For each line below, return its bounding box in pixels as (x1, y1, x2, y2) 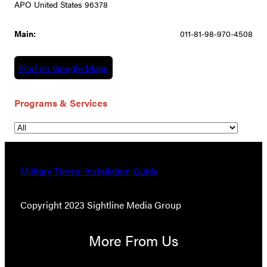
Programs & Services (14, 95, 107, 110)
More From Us (89, 230, 178, 251)
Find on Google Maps (18, 61, 109, 75)
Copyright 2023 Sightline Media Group (20, 198, 182, 212)
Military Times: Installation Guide (20, 164, 159, 178)
